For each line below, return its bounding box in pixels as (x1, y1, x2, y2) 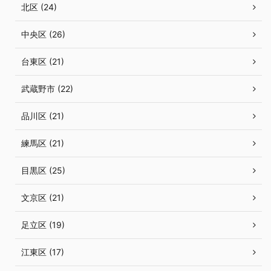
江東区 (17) (21, 247, 64, 258)
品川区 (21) (21, 111, 64, 122)
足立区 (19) (21, 220, 65, 230)
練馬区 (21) (21, 138, 64, 149)
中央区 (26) (21, 29, 65, 40)
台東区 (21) (21, 56, 64, 67)
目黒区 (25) (21, 165, 65, 176)
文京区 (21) (21, 192, 64, 203)
